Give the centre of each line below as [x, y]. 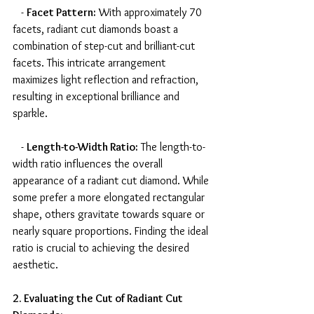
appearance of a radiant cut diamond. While [112, 181]
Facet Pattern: [61, 13]
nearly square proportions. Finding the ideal [112, 231]
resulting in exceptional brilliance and [97, 97]
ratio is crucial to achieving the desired [102, 248]
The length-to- [172, 147]
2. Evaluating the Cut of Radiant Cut [99, 299]
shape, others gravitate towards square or [110, 214]
